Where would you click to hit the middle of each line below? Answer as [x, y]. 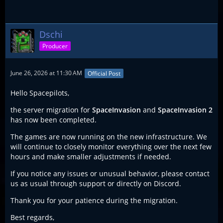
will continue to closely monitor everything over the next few [111, 146]
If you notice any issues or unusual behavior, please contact [110, 173]
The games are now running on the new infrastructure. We [109, 136]
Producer [55, 46]
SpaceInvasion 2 [185, 110]
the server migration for [51, 110]
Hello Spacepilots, [40, 93]
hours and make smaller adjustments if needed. [91, 156]
